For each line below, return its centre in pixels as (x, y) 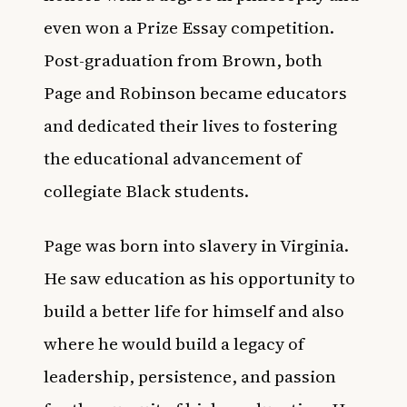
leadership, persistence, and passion (190, 376)
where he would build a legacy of (174, 343)
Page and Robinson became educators (195, 92)
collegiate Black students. (146, 190)
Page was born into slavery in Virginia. (196, 245)
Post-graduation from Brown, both (183, 60)
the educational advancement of (173, 158)
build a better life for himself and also (194, 310)
